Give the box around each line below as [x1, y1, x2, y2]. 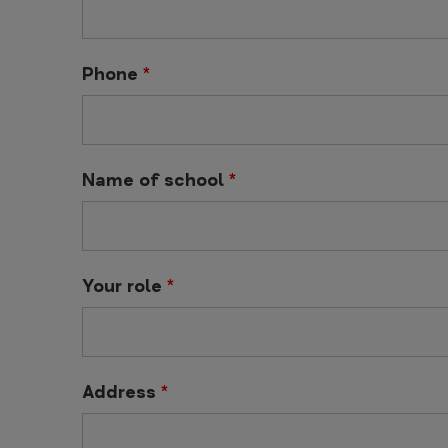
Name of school [82, 168, 229, 191]
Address [82, 380, 161, 403]
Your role [82, 274, 167, 297]
